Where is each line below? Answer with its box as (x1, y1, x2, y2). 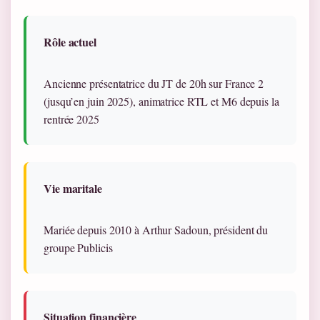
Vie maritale (44, 180, 102, 197)
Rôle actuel (44, 34, 96, 51)
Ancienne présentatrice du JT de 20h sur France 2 (44, 76, 264, 91)
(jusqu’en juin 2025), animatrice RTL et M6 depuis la (44, 94, 279, 109)
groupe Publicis (44, 240, 113, 256)
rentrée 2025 (44, 111, 99, 127)
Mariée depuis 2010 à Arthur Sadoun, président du (44, 222, 269, 238)
